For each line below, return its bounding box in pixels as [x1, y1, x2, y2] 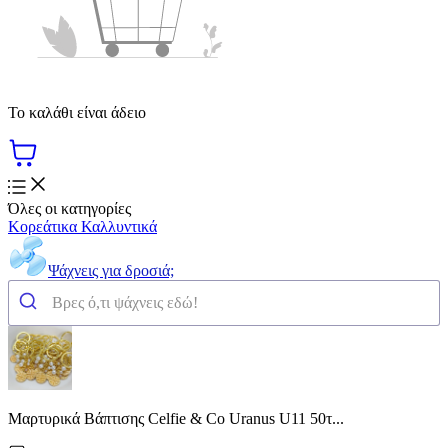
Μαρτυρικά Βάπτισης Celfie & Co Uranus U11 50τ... [8, 409, 344, 427]
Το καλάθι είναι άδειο [8, 103, 146, 121]
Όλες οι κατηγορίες [8, 199, 131, 217]
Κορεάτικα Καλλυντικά [8, 217, 157, 235]
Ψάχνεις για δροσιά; [48, 261, 174, 279]
